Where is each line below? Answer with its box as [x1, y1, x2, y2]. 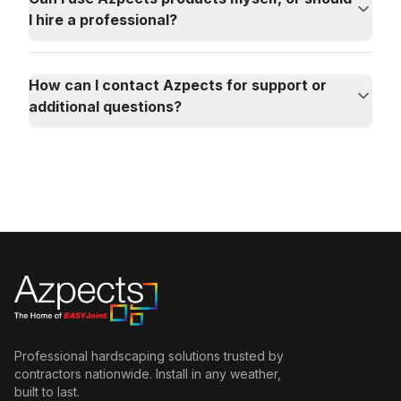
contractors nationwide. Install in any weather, [14, 366, 281, 382]
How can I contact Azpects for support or [29, 76, 327, 94]
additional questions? [29, 98, 182, 115]
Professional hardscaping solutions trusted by [14, 348, 284, 364]
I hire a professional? [29, 11, 177, 29]
